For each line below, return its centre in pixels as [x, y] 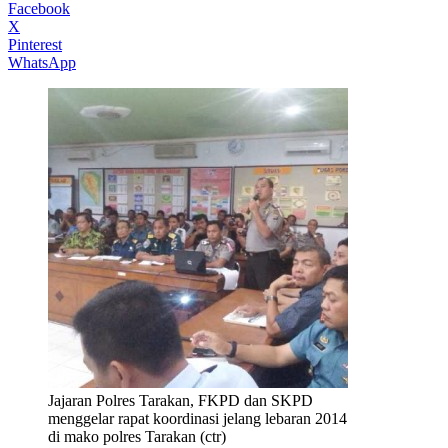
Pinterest [35, 44]
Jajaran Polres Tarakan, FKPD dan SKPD [180, 400]
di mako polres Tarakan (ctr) [137, 436]
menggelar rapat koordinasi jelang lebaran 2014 [197, 418]
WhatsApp [42, 62]
